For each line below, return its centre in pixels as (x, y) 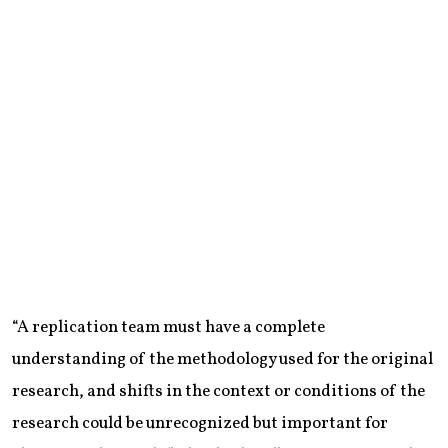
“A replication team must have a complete (168, 328)
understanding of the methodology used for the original (222, 360)
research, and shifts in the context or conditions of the (218, 392)
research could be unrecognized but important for (200, 424)
